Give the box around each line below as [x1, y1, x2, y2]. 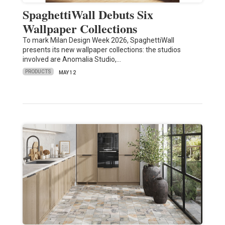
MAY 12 [58, 69, 76, 75]
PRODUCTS [25, 69, 51, 75]
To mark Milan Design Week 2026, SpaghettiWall [22, 36, 174, 44]
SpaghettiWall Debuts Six [22, 5, 153, 23]
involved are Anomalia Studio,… [22, 55, 121, 63]
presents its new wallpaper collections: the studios [22, 45, 181, 54]
